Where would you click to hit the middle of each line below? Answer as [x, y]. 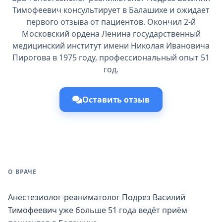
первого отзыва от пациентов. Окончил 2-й [111, 22]
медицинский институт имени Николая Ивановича [111, 46]
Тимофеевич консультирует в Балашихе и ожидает [111, 10]
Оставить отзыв [116, 100]
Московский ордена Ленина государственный [111, 34]
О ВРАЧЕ [22, 172]
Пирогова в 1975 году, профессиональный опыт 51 [111, 57]
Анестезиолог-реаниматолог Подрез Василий [97, 197]
